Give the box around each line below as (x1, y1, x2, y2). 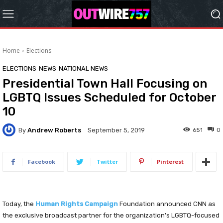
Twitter (97, 158, 118, 165)
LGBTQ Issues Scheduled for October (2, 91, 216, 105)
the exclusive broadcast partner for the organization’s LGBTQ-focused (2, 212, 220, 219)
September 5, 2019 (88, 126, 145, 134)
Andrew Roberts (27, 126, 81, 134)
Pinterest (157, 158, 184, 165)
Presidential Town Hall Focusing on (2, 77, 207, 91)
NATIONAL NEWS (59, 65, 108, 72)
